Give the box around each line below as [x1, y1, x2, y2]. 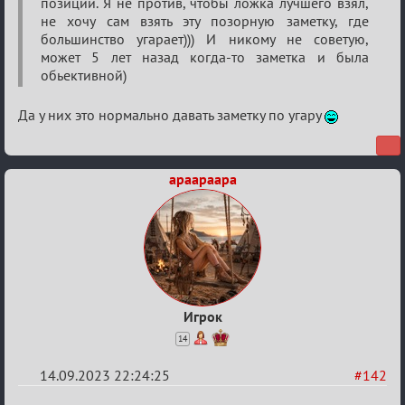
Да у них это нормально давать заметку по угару [18, 106, 325, 124]
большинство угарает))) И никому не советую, [41, 30, 369, 48]
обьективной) [41, 66, 127, 84]
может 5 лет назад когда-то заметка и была [41, 48, 369, 66]
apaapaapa [168, 170, 237, 188]
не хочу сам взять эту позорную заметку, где [41, 12, 369, 30]
